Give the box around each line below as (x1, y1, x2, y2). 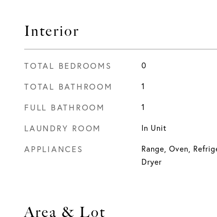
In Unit (141, 123, 167, 133)
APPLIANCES (24, 144, 83, 154)
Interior (24, 23, 79, 40)
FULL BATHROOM (24, 102, 105, 112)
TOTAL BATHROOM (24, 81, 113, 92)
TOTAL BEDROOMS (24, 61, 112, 71)
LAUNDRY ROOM (24, 123, 101, 133)
